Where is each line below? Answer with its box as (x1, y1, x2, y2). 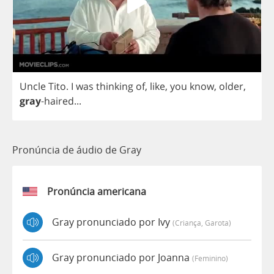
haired (44, 94, 74, 108)
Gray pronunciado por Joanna (52, 251, 192, 265)
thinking (96, 79, 133, 93)
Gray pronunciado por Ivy (52, 215, 172, 229)
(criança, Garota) (172, 218, 231, 228)
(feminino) (192, 253, 228, 264)
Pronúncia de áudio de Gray (12, 143, 141, 157)
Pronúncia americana (47, 184, 146, 198)
